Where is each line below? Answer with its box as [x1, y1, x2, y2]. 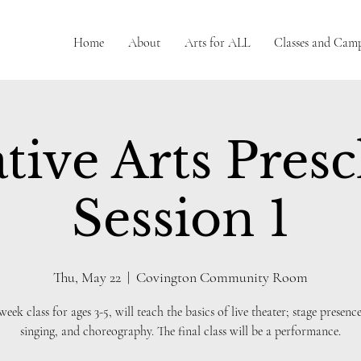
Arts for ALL [185, 35, 250, 51]
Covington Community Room [136, 268, 308, 286]
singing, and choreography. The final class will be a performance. [20, 323, 341, 339]
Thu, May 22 [53, 268, 121, 286]
